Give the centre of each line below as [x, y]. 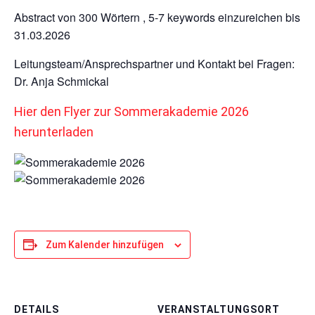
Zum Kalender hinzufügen [105, 245]
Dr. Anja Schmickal [62, 82]
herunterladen [55, 132]
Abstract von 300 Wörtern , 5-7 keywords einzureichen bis [157, 18]
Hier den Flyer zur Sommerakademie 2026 [131, 112]
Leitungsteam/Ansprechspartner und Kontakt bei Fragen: [154, 64]
